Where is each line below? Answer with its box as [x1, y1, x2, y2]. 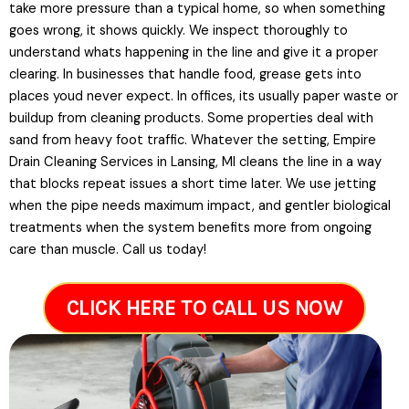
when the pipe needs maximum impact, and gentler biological [9, 197, 391, 215]
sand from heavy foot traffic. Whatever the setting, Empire [9, 131, 376, 150]
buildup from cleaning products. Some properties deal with [9, 110, 373, 128]
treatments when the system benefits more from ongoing [9, 219, 372, 237]
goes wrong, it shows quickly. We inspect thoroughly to [9, 22, 348, 40]
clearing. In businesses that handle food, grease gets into [9, 66, 362, 84]
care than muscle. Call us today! [9, 241, 206, 259]
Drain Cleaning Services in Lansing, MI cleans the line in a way [9, 153, 382, 172]
